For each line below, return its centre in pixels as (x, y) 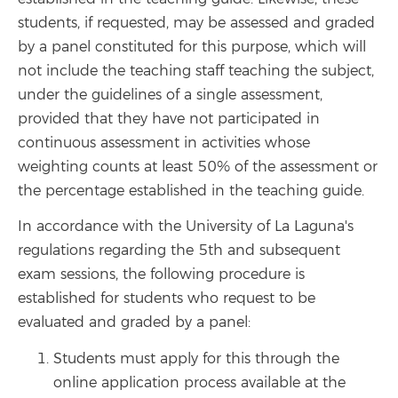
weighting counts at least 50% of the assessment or (198, 167)
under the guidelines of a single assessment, (170, 95)
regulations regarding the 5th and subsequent (179, 251)
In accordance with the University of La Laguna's (186, 227)
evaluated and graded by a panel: (134, 322)
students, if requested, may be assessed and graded (196, 23)
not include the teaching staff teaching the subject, (196, 71)
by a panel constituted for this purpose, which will (192, 47)
